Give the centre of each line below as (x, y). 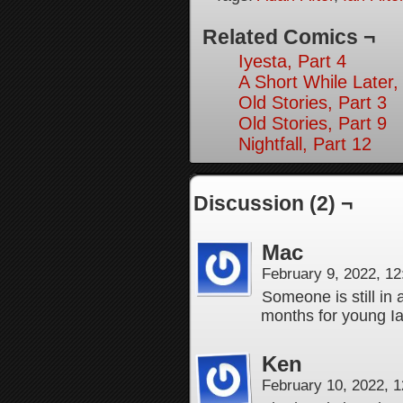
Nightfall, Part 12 (305, 144)
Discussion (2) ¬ (273, 203)
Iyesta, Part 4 (292, 61)
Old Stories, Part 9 (313, 123)
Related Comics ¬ (289, 37)
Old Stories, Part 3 (313, 103)
